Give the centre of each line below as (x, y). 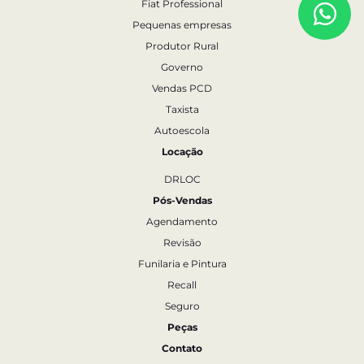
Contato (182, 348)
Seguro (182, 306)
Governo (182, 67)
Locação (182, 152)
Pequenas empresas (182, 25)
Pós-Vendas (182, 200)
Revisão (182, 243)
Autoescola (182, 130)
